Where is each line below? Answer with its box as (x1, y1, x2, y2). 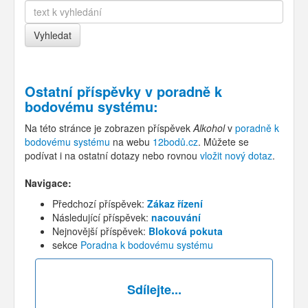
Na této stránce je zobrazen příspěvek (25, 120, 193, 135)
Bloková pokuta (148, 223, 223, 238)
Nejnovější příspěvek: (52, 223, 148, 238)
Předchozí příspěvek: (52, 196, 147, 210)
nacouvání (151, 210, 201, 224)
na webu (110, 134, 153, 148)
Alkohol (193, 120, 225, 135)
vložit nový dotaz (200, 148, 272, 162)
